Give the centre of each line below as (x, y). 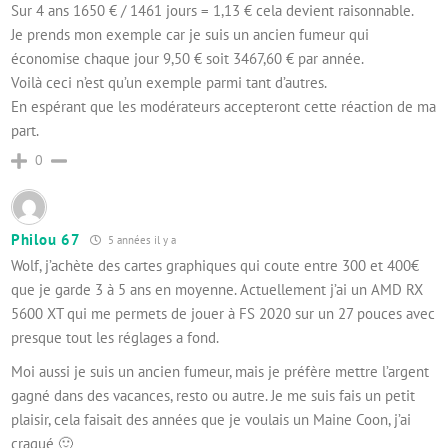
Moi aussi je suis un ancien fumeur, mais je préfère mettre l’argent (220, 371)
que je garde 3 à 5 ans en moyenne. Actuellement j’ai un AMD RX (217, 289)
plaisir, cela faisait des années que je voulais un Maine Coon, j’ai (211, 419)
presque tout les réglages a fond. (115, 337)
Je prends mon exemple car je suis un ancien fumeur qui (190, 34)
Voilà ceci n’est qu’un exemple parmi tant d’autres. (169, 82)
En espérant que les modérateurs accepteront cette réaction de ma (223, 106)
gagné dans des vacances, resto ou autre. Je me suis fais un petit (213, 395)
